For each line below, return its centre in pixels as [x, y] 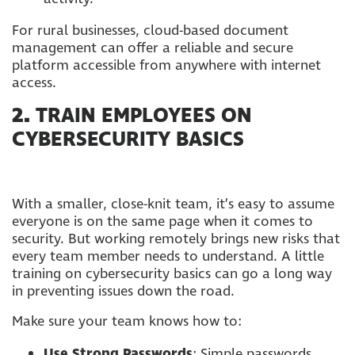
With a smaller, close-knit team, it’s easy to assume [173, 204]
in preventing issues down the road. [125, 291]
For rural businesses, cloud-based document [150, 31]
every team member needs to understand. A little [168, 256]
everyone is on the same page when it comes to [162, 221]
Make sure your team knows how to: [127, 321]
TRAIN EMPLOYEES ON [144, 116]
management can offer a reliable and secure [153, 48]
